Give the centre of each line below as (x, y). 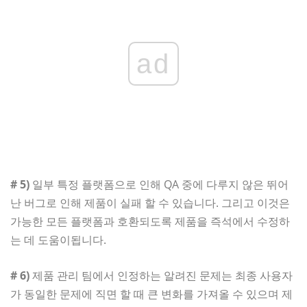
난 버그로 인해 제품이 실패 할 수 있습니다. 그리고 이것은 (150, 202)
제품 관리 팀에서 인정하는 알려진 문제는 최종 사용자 (161, 275)
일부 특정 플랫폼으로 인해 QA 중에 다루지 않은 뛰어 (159, 184)
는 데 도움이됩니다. (58, 240)
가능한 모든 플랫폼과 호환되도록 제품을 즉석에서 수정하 (150, 221)
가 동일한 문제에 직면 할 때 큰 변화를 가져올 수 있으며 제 (151, 294)
